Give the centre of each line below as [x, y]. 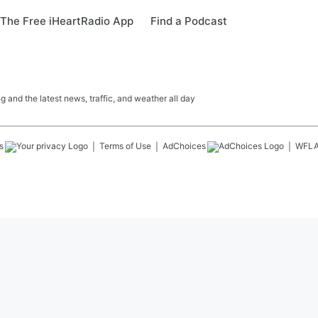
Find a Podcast [189, 21]
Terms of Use [125, 146]
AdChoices [184, 146]
